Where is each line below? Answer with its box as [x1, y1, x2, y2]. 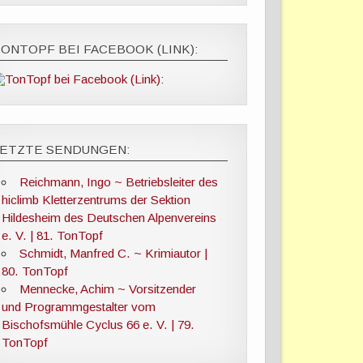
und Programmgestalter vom [2, 300, 156, 314]
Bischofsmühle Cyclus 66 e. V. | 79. [2, 318, 195, 332]
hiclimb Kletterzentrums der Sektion [2, 193, 191, 207]
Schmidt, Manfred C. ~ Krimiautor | [19, 246, 207, 261]
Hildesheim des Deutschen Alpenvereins [2, 211, 217, 225]
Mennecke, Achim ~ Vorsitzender [19, 282, 196, 297]
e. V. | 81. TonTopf [2, 228, 104, 243]
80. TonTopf [2, 264, 69, 279]
